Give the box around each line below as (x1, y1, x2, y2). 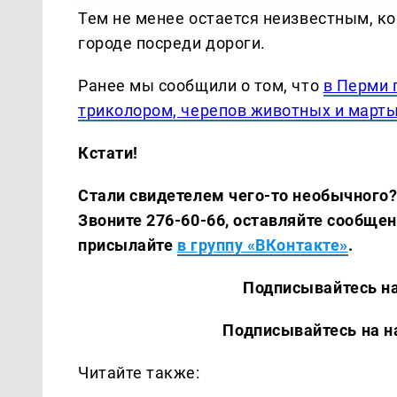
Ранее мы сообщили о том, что (78, 75, 323, 95)
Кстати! (78, 143, 138, 162)
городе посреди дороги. (78, 33, 266, 52)
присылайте (78, 235, 177, 254)
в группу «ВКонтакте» (176, 235, 348, 254)
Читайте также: (78, 362, 200, 382)
